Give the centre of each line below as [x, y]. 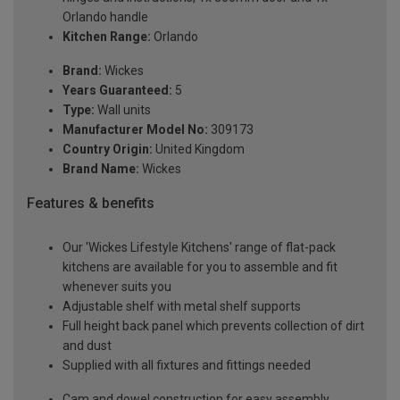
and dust [87, 346]
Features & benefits [91, 203]
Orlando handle [105, 17]
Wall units [123, 109]
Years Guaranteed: [117, 90]
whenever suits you [117, 287]
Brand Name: [101, 168]
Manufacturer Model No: [135, 129]
